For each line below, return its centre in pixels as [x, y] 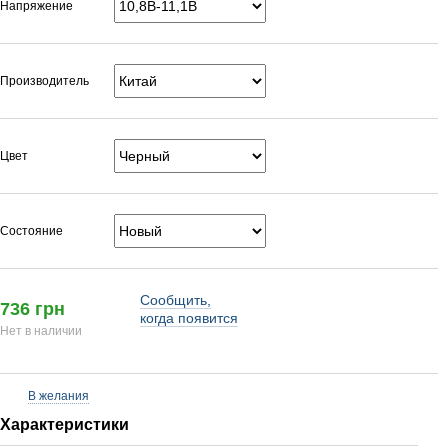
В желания [58, 396]
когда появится [189, 318]
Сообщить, [175, 300]
